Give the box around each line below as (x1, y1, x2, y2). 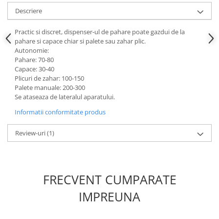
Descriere (15, 6, 42, 16)
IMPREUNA (79, 188, 140, 205)
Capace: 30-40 (15, 65, 54, 74)
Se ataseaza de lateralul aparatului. (15, 92, 115, 102)
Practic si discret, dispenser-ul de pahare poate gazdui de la (15, 27, 185, 37)
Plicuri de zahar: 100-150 (15, 74, 84, 83)
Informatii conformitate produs (15, 108, 106, 117)
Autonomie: (15, 46, 49, 55)
